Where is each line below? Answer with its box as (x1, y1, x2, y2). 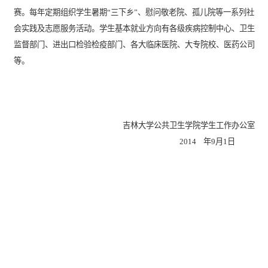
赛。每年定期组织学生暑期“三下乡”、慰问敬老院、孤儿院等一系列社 (13, 7, 254, 17)
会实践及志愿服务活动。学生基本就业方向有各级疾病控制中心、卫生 (13, 23, 255, 33)
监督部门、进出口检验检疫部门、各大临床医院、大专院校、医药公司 (13, 39, 255, 49)
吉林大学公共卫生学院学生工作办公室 (122, 120, 255, 130)
